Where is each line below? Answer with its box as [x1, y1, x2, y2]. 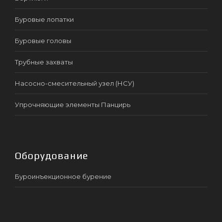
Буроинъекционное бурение [15, 172, 111, 180]
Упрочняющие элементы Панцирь [15, 100, 130, 109]
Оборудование [15, 149, 88, 161]
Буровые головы [15, 36, 71, 45]
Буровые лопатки [15, 15, 74, 23]
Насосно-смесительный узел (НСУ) [15, 79, 134, 87]
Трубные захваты [15, 57, 73, 66]
